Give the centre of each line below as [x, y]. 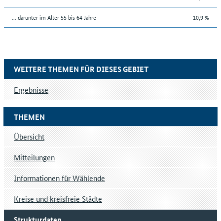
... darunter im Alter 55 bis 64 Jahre [54, 17]
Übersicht [29, 137]
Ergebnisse [31, 89]
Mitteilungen [34, 157]
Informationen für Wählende [59, 178]
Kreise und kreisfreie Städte [58, 199]
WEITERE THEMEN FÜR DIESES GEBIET [81, 69]
